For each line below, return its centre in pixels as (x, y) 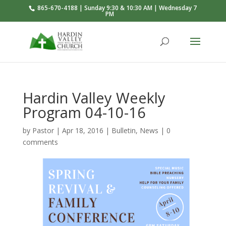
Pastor (43, 130)
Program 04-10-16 (84, 112)
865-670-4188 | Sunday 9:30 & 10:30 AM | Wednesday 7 (117, 8)
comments (40, 142)
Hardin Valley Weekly (94, 98)
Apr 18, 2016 (82, 130)
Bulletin (123, 130)
